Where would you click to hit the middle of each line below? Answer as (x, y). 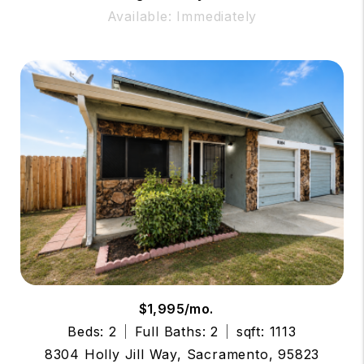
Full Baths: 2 (176, 331)
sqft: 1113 (266, 331)
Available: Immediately (182, 17)
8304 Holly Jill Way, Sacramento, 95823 (182, 354)
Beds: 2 (92, 331)
